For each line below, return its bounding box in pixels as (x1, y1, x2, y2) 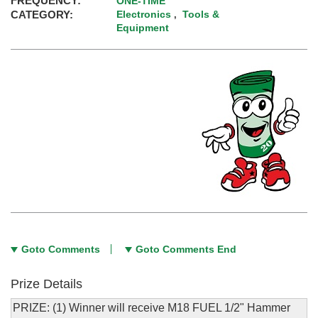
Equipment (116, 22, 170, 34)
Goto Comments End (136, 243, 236, 256)
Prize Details (11, 277, 82, 292)
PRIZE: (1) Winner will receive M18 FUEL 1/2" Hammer (13, 302, 290, 314)
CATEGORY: (11, 9, 73, 21)
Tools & (182, 9, 220, 21)
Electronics (116, 9, 172, 21)
